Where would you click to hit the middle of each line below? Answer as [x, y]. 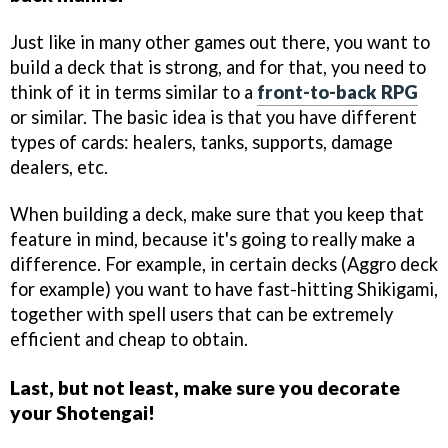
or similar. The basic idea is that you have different [213, 116]
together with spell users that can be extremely [201, 313]
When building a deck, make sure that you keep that [217, 213]
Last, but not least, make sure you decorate [205, 387]
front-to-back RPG [337, 91]
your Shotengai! [82, 412]
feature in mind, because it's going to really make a [212, 238]
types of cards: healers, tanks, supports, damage [201, 141]
